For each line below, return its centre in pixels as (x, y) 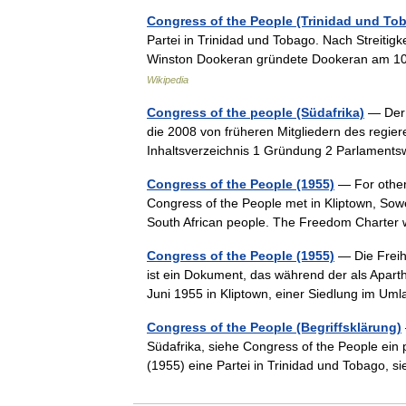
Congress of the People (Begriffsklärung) (274, 327)
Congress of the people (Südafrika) (256, 112)
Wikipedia (168, 80)
